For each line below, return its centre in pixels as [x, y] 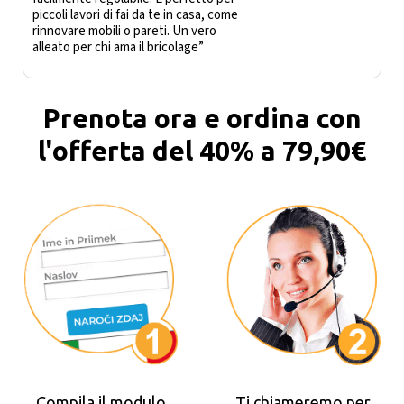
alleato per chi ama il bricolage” [118, 48]
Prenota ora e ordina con [202, 119]
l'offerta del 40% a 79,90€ [202, 151]
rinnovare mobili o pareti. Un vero [124, 32]
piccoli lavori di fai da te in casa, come [135, 15]
